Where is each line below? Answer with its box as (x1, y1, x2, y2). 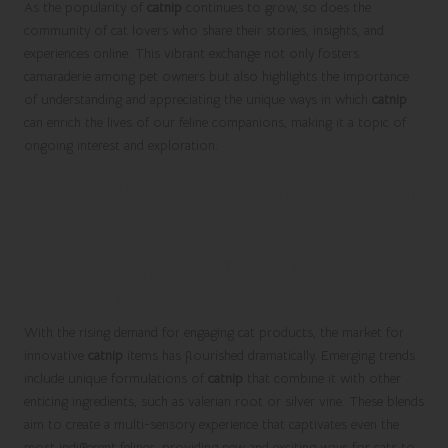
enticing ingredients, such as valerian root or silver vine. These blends (24, 392, 424, 410)
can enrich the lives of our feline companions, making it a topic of (24, 113, 406, 131)
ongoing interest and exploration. (24, 136, 218, 154)
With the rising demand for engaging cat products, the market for (24, 323, 404, 341)
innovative (24, 346, 88, 364)
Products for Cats (24, 281, 196, 310)
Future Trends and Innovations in (24, 171, 424, 208)
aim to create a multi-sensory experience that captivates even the (24, 415, 399, 433)
